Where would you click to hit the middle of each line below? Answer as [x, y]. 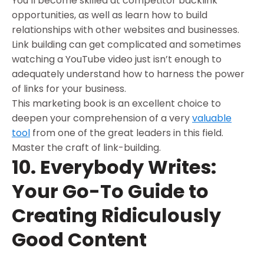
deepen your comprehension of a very [102, 118]
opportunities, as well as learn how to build [110, 15]
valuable [212, 118]
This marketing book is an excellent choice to [116, 103]
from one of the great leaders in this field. [127, 133]
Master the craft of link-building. [86, 147]
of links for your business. [69, 88]
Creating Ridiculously [116, 215]
